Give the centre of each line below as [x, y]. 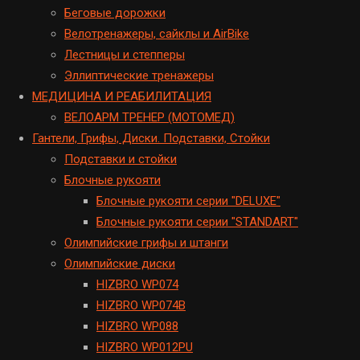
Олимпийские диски [120, 263]
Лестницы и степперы [125, 54]
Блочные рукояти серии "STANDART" [197, 221]
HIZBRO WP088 [137, 326]
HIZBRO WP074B [141, 305]
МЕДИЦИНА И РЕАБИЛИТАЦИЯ [122, 96]
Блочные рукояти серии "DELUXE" [188, 200]
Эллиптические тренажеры [139, 75]
